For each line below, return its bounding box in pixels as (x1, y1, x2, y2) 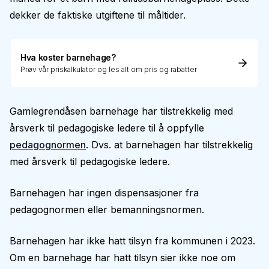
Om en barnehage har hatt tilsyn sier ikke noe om (10, 252, 235, 264)
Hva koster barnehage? (20, 52, 116, 62)
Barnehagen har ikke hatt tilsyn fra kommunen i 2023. (10, 235, 255, 247)
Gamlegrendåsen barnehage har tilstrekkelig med (10, 105, 233, 117)
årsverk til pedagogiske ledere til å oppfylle (10, 122, 204, 134)
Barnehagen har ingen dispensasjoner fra (10, 187, 199, 199)
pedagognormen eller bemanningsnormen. (10, 204, 204, 216)
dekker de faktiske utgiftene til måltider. (10, 9, 186, 21)
